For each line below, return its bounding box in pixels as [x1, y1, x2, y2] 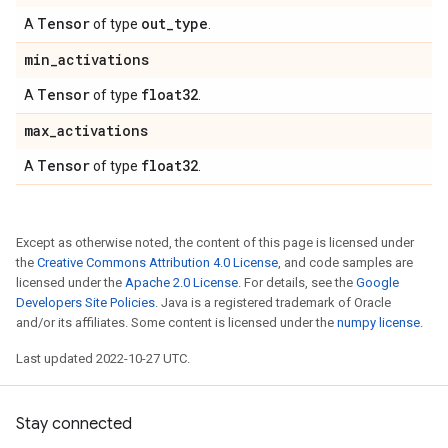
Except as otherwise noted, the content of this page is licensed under [16, 235, 414, 250]
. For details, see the [238, 275, 356, 290]
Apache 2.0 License [125, 275, 238, 290]
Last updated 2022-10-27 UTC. [16, 351, 190, 366]
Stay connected [16, 414, 132, 434]
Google [356, 275, 399, 290]
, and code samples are [278, 255, 413, 270]
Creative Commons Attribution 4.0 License [37, 255, 278, 270]
